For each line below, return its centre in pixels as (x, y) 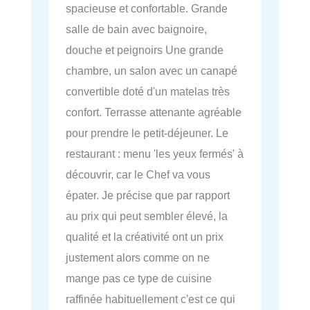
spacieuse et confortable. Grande (147, 8)
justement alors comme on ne (138, 257)
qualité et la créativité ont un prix (145, 236)
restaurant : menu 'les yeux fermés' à (155, 153)
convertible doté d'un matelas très (148, 91)
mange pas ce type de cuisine (139, 278)
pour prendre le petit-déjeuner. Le (147, 133)
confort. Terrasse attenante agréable (154, 112)
